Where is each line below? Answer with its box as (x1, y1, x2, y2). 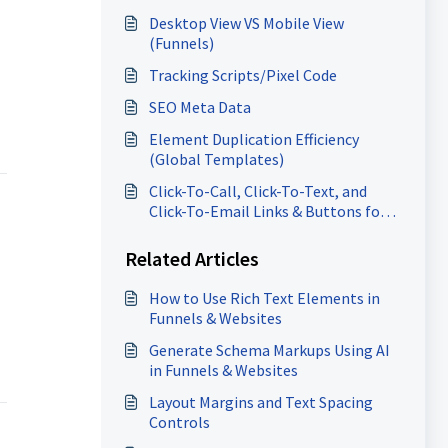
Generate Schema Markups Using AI (148, 340, 390, 360)
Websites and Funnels (148, 221, 297, 241)
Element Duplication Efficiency (148, 129, 359, 149)
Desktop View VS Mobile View (148, 13, 344, 33)
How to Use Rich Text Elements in (148, 288, 380, 308)
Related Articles (124, 246, 259, 271)
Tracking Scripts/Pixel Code (148, 65, 337, 85)
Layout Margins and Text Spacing (148, 392, 373, 412)
